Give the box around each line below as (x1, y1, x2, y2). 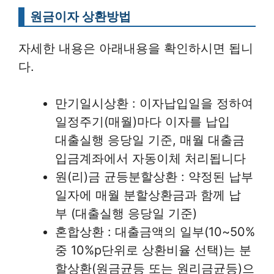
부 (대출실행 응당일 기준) (55, 206, 197, 221)
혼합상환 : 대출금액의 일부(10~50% (55, 224, 255, 240)
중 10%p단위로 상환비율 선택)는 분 (55, 243, 251, 258)
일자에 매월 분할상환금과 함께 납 (55, 188, 241, 203)
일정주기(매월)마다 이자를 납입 (55, 114, 230, 130)
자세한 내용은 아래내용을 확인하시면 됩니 (18, 41, 253, 56)
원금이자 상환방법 (30, 9, 131, 24)
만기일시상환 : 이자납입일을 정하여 (55, 96, 253, 111)
